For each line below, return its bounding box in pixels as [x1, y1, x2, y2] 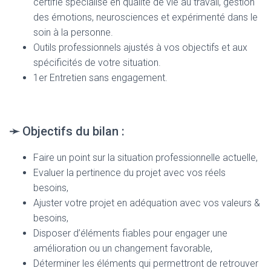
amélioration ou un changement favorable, [33, 242, 212, 254]
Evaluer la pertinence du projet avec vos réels [33, 166, 226, 178]
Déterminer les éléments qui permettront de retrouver [33, 257, 258, 269]
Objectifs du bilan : [22, 123, 125, 139]
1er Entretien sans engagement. [33, 71, 168, 83]
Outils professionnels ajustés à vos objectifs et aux [33, 41, 247, 53]
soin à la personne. [33, 26, 113, 38]
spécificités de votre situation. [33, 56, 161, 68]
